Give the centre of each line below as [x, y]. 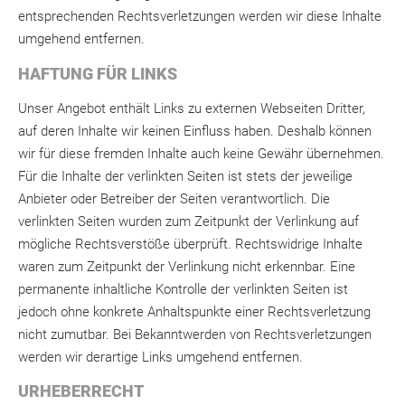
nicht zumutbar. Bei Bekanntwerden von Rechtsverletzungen [195, 334]
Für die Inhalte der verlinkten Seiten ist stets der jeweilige [185, 176]
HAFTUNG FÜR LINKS [98, 73]
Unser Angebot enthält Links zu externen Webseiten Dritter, [192, 108]
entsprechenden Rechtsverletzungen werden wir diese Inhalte [200, 17]
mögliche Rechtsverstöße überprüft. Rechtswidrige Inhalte [190, 244]
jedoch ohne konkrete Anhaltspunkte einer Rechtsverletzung [194, 311]
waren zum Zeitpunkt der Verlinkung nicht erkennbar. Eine [187, 266]
